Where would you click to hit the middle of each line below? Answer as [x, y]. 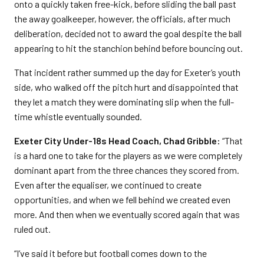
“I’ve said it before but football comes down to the [110, 253]
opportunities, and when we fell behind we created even [122, 199]
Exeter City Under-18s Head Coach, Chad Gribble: [117, 141]
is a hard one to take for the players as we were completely [128, 155]
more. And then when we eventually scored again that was [127, 214]
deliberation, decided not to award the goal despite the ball [128, 33]
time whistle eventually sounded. [78, 116]
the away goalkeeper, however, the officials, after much [122, 19]
